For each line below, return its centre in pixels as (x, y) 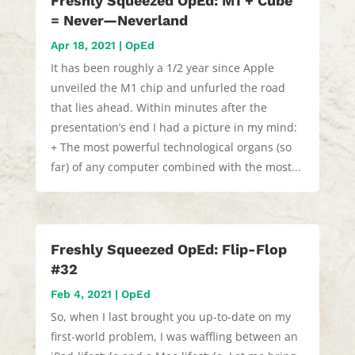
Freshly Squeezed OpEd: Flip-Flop (168, 250)
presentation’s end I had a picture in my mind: (174, 127)
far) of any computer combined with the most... (176, 167)
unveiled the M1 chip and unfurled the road (168, 88)
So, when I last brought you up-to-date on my (170, 317)
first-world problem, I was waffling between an (174, 337)
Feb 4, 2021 (81, 294)
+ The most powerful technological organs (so (171, 147)
